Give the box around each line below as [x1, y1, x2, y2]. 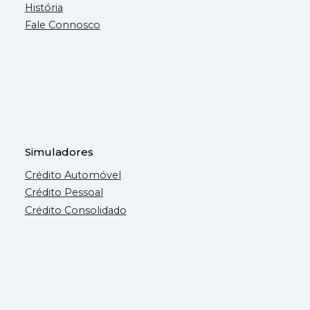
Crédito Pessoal [24, 186, 103, 199]
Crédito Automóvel [24, 168, 121, 181]
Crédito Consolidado [24, 203, 127, 217]
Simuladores [24, 145, 93, 158]
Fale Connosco [24, 19, 100, 32]
